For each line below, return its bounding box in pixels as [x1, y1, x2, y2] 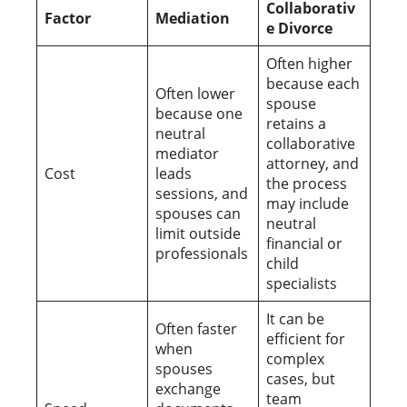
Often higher [266, 53, 352, 74]
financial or [266, 233, 342, 253]
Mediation [155, 7, 230, 28]
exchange [155, 378, 221, 399]
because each [266, 73, 360, 94]
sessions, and [155, 183, 248, 203]
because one [155, 103, 243, 124]
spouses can [155, 203, 241, 223]
